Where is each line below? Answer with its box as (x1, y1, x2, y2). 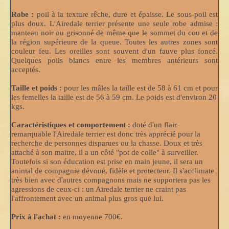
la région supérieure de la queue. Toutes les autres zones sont (11, 37, 218, 46)
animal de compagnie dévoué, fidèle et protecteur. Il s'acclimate (11, 166, 214, 175)
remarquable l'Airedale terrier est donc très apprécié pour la (11, 129, 200, 138)
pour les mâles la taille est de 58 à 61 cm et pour (62, 83, 218, 92)
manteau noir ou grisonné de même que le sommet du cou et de (11, 28, 218, 37)
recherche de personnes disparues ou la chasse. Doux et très (11, 139, 202, 147)
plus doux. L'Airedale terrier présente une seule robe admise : (11, 19, 218, 28)
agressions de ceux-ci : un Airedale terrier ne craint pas (11, 185, 186, 193)
